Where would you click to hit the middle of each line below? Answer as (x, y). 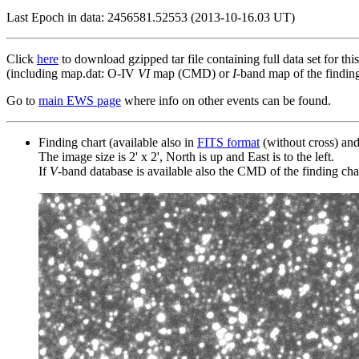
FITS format (228, 142)
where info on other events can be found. (226, 100)
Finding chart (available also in (118, 142)
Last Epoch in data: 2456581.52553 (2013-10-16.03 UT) (151, 17)
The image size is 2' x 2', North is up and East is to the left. (186, 156)
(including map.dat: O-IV (72, 73)
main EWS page (80, 100)
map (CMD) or (191, 73)
